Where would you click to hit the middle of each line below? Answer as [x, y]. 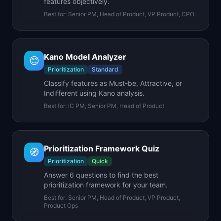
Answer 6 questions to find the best [101, 175]
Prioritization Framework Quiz [102, 148]
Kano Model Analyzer [85, 57]
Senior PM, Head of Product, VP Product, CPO [131, 14]
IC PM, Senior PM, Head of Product [116, 106]
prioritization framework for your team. [106, 185]
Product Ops [61, 205]
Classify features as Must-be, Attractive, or [113, 83]
